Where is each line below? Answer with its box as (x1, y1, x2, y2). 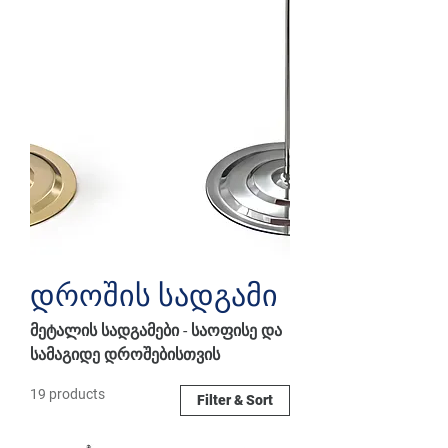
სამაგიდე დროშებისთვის (30, 344, 220, 364)
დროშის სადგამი (30, 277, 278, 314)
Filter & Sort (197, 391, 273, 408)
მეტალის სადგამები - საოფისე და (30, 320, 282, 340)
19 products (30, 385, 105, 402)
